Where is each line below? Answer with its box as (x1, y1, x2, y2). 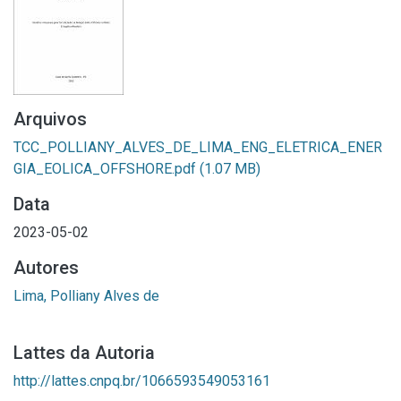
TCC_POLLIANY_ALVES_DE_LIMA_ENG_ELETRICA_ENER (13, 139, 382, 156)
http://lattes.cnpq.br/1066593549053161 (13, 372, 270, 389)
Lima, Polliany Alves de (13, 287, 159, 304)
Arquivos (13, 108, 87, 130)
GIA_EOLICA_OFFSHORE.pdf (13, 160, 200, 177)
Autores (13, 257, 79, 278)
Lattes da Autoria (13, 342, 155, 363)
